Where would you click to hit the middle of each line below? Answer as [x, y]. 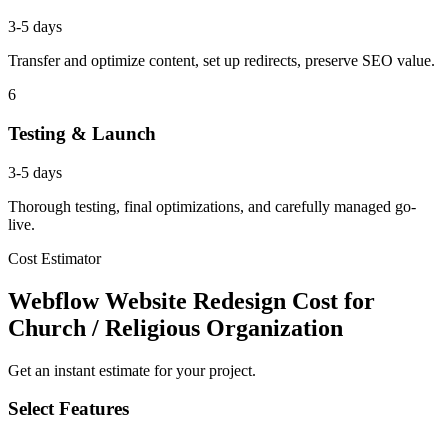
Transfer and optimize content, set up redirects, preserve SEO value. [221, 61]
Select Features [68, 409]
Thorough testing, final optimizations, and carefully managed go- [212, 206]
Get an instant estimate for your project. [132, 370]
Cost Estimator [54, 258]
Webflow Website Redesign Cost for [191, 300]
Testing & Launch [82, 134]
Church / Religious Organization [175, 327]
